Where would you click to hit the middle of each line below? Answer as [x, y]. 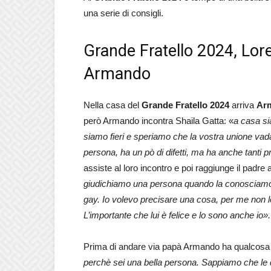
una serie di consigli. [123, 13]
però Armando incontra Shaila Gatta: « [158, 120]
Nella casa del [113, 105]
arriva [244, 105]
